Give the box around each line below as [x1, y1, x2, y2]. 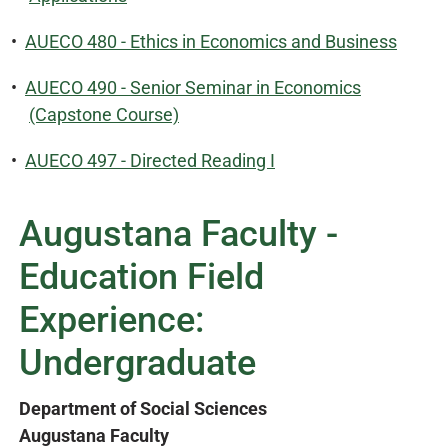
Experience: [19, 299, 205, 341]
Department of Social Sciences [19, 398, 267, 419]
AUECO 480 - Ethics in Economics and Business [25, 31, 397, 52]
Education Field [19, 256, 264, 298]
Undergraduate [19, 342, 256, 384]
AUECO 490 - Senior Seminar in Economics [25, 77, 361, 98]
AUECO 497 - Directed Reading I [25, 150, 275, 171]
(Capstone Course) [29, 104, 179, 125]
